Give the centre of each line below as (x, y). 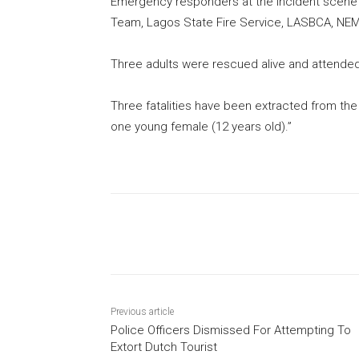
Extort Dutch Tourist (164, 347)
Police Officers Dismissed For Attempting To (231, 331)
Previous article (142, 312)
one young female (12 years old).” (201, 127)
